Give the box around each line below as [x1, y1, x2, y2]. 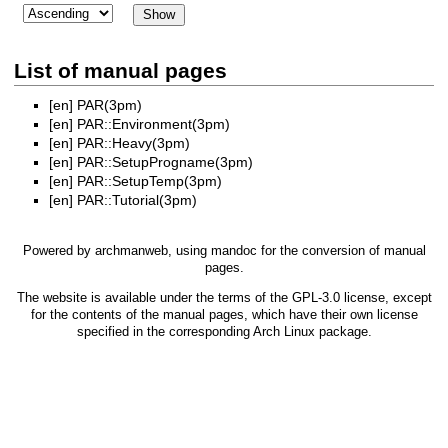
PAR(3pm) [77, 97, 142, 114]
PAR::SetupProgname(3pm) [77, 154, 253, 171]
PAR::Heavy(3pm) [77, 135, 190, 152]
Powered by [22, 243, 95, 259]
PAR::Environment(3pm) [77, 116, 230, 133]
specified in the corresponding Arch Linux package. [76, 324, 372, 340]
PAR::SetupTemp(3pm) [77, 173, 222, 190]
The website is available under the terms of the [16, 290, 292, 306]
